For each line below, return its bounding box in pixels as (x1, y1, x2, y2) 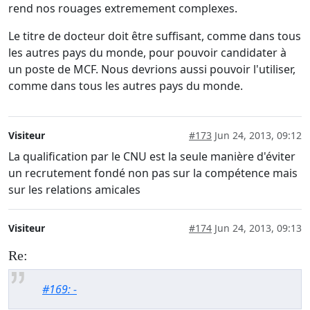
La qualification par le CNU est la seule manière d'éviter (8, 149, 295, 165)
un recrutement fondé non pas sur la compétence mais (8, 165, 298, 181)
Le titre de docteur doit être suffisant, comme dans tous (8, 28, 301, 44)
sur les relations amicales (8, 182, 140, 198)
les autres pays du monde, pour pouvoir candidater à (8, 45, 286, 61)
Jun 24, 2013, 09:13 (212, 221, 302, 235)
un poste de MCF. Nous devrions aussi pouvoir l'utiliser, (8, 62, 295, 77)
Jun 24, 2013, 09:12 (212, 129, 302, 143)
